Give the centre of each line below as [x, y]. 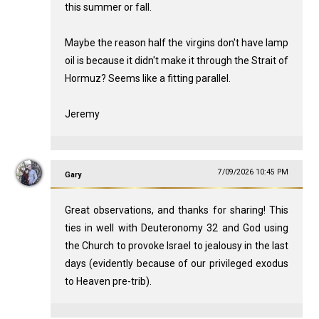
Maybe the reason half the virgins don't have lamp [177, 43]
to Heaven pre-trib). [108, 282]
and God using [253, 228]
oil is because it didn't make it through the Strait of [177, 61]
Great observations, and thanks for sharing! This [177, 210]
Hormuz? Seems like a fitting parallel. [147, 79]
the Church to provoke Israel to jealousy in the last [177, 246]
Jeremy [82, 114]
